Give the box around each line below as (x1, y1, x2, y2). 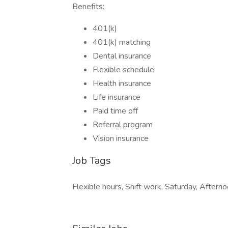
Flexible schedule (93, 64, 154, 75)
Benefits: (72, 1, 104, 12)
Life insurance (93, 92, 140, 103)
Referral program (93, 119, 153, 130)
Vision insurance (93, 133, 149, 144)
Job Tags (72, 154, 111, 167)
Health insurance (93, 78, 151, 89)
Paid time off (93, 105, 138, 117)
